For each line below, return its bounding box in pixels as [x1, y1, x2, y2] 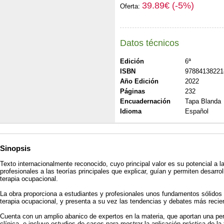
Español [185, 107, 208, 115]
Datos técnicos [120, 37, 179, 48]
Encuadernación [120, 97, 170, 105]
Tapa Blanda [185, 97, 221, 105]
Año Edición [120, 77, 158, 85]
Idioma [120, 107, 141, 115]
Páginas [120, 87, 145, 95]
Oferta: [120, 2, 142, 10]
